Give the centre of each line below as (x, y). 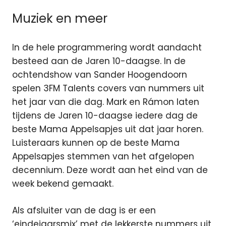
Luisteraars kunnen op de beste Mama (96, 143)
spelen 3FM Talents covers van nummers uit (108, 89)
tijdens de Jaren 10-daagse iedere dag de (105, 116)
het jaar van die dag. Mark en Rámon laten (106, 102)
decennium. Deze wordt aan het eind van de (110, 170)
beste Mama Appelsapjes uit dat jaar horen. (108, 129)
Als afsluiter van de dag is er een (84, 210)
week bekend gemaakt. (63, 184)
